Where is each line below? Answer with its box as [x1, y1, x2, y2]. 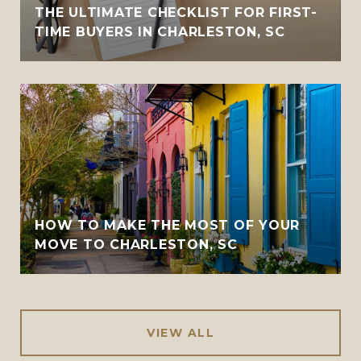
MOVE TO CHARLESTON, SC [35, 236, 238, 252]
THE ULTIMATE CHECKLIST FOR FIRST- [35, 4, 317, 20]
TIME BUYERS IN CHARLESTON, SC [35, 23, 285, 39]
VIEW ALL [147, 325, 214, 340]
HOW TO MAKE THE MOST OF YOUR [35, 217, 300, 233]
